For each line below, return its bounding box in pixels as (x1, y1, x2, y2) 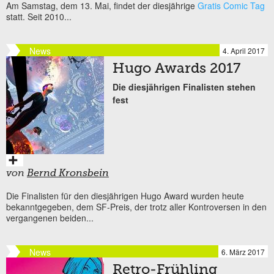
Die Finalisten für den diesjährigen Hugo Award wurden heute (6, 189, 244, 202)
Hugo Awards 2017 (113, 62, 240, 76)
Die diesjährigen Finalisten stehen (113, 80, 256, 93)
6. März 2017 (221, 246, 265, 257)
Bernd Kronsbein (27, 168, 109, 179)
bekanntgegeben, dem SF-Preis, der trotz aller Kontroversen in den (6, 200, 267, 213)
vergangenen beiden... (6, 211, 94, 224)
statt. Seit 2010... (6, 10, 72, 23)
